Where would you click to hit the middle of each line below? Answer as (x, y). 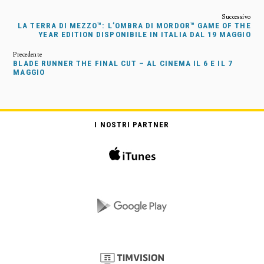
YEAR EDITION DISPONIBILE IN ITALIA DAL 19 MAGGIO (145, 35)
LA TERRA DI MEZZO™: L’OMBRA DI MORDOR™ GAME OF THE (134, 26)
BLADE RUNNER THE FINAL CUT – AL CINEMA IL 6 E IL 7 (123, 64)
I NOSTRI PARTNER (132, 125)
